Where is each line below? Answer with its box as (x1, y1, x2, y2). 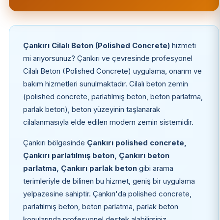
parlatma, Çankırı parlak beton (23, 164, 137, 173)
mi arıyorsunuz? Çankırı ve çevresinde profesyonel (23, 54, 192, 63)
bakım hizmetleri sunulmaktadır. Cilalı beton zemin (23, 79, 188, 88)
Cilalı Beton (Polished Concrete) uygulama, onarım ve (23, 66, 202, 76)
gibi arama (137, 164, 173, 173)
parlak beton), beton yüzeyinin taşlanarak (23, 105, 160, 114)
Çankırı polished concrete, (86, 138, 187, 147)
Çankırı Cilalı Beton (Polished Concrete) (23, 41, 170, 50)
